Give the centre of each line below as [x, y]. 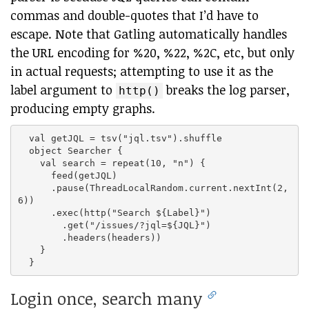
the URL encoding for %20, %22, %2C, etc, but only [152, 52]
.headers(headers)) [89, 237]
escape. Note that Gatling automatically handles [149, 34]
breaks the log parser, [226, 90]
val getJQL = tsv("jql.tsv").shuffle [120, 138]
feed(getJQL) [67, 175]
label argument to [63, 90]
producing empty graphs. [83, 108]
